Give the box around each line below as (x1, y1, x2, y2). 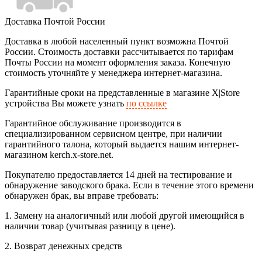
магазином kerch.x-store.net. (5, 150, 113, 160)
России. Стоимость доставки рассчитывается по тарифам (5, 47, 233, 57)
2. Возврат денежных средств (5, 241, 122, 251)
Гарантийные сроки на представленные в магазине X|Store (5, 88, 240, 98)
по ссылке (126, 98, 167, 109)
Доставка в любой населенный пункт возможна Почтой (5, 36, 229, 47)
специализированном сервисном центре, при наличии (5, 129, 222, 139)
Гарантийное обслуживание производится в (5, 118, 181, 129)
